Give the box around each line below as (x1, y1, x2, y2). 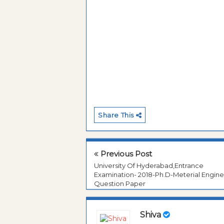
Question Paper (94, 179, 145, 188)
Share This (98, 111, 136, 119)
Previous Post (98, 149, 152, 159)
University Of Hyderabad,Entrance (94, 161, 203, 170)
